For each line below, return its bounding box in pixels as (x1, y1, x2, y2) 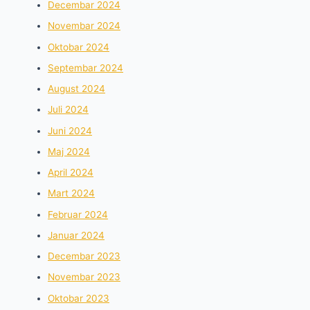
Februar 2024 (48, 208, 109, 220)
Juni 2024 (48, 125, 93, 136)
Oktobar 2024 (48, 41, 110, 53)
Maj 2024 (48, 145, 91, 157)
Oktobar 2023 (48, 292, 110, 304)
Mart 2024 (48, 188, 95, 199)
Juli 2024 (48, 104, 89, 116)
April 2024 (48, 167, 94, 179)
